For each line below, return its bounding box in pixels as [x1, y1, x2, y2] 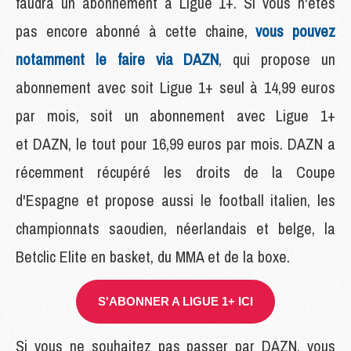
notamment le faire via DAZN [16, 48, 219, 70]
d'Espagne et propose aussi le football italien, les [16, 189, 335, 211]
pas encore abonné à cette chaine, [16, 20, 256, 42]
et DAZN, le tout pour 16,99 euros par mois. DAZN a [16, 132, 335, 154]
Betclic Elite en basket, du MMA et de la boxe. [16, 245, 290, 267]
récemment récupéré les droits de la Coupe [16, 161, 335, 183]
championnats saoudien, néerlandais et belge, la [16, 217, 335, 239]
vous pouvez [255, 20, 336, 42]
